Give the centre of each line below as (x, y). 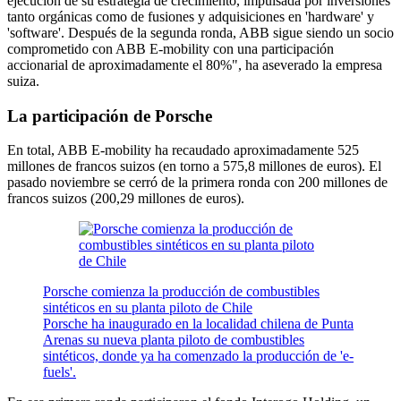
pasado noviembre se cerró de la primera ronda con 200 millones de (197, 183)
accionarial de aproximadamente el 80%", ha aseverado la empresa (195, 64)
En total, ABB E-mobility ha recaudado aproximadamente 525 (183, 150)
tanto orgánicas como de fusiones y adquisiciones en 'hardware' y (191, 16)
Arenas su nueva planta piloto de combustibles (174, 340)
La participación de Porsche (110, 115)
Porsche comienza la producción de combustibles (181, 292)
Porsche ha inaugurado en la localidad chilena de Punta (198, 324)
